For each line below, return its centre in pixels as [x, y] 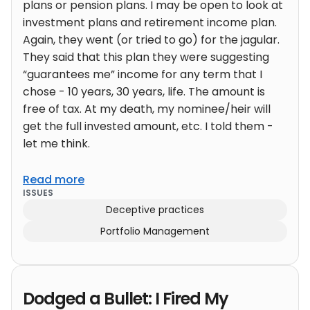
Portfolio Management [155, 231]
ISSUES [38, 193]
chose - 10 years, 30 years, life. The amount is [144, 92]
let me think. [56, 144]
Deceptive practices [155, 210]
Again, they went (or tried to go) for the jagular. [151, 40]
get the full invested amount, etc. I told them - [148, 127]
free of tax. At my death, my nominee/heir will [147, 109]
